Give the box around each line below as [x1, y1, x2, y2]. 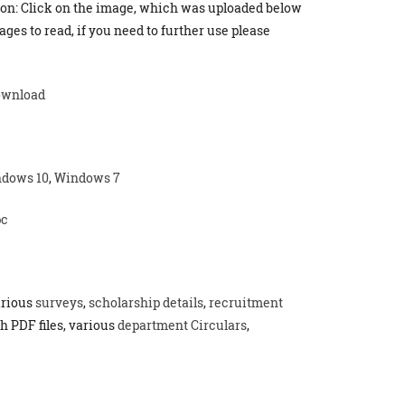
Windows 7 [54, 169, 120, 186]
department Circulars [118, 316, 247, 334]
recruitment [209, 294, 283, 311]
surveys [35, 294, 83, 311]
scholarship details [89, 294, 203, 311]
